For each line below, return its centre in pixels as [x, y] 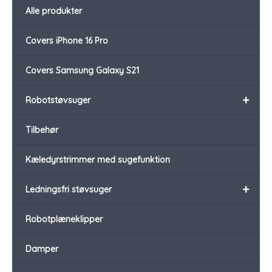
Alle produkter [54, 11]
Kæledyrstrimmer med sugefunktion [98, 160]
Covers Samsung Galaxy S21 [82, 71]
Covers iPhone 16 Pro [67, 41]
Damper [42, 249]
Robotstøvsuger [58, 100]
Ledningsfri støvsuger [69, 190]
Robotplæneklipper [64, 219]
